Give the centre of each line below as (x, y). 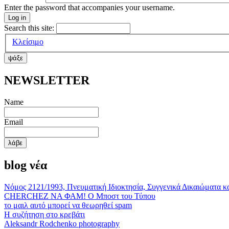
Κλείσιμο (28, 42)
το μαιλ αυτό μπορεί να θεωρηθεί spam (68, 205)
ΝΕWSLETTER (47, 81)
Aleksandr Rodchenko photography (62, 223)
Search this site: (30, 28)
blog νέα (26, 165)
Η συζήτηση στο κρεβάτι (44, 214)
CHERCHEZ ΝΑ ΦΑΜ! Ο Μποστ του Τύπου (80, 196)
